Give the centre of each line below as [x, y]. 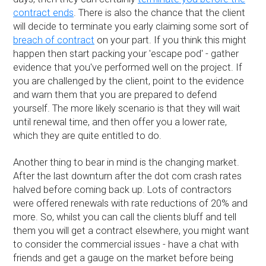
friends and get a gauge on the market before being [123, 258]
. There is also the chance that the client [160, 13]
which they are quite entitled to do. [88, 136]
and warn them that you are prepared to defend [115, 95]
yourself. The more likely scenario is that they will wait [127, 109]
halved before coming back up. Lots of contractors [123, 190]
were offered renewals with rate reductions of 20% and [131, 204]
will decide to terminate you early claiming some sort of [131, 27]
